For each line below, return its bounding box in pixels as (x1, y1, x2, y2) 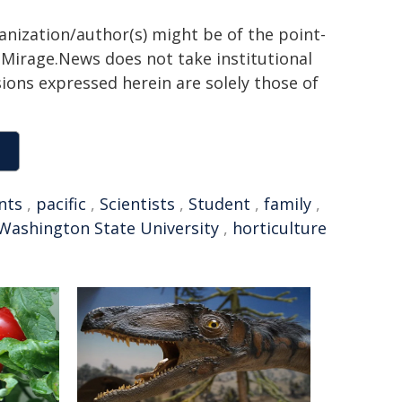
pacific (36, 193, 86, 214)
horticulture (232, 217, 327, 239)
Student (188, 193, 250, 214)
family (264, 193, 311, 214)
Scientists (100, 193, 175, 214)
